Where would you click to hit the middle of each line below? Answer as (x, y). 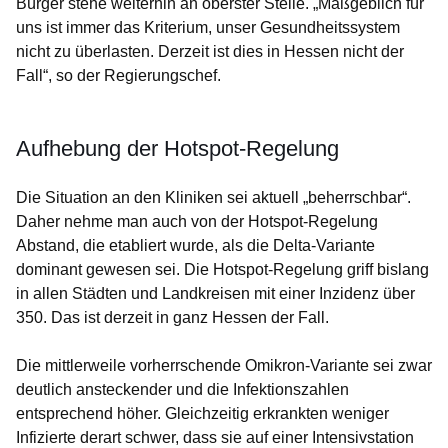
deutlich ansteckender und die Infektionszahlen (182, 390)
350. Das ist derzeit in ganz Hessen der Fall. (172, 318)
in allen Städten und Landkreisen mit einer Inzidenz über (215, 294)
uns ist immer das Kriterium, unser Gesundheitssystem (208, 28)
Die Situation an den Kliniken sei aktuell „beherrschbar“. (213, 198)
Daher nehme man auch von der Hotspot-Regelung (197, 222)
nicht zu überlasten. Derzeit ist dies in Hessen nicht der (210, 52)
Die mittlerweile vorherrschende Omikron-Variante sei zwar (224, 366)
